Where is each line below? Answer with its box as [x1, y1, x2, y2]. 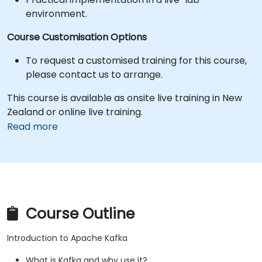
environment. [26, 7, 87, 20]
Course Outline [22, 204, 135, 225]
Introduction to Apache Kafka [7, 232, 127, 244]
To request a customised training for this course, [26, 54, 247, 67]
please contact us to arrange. [26, 68, 163, 81]
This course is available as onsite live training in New [7, 91, 242, 105]
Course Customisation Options [7, 30, 147, 44]
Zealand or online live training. [7, 105, 143, 119]
